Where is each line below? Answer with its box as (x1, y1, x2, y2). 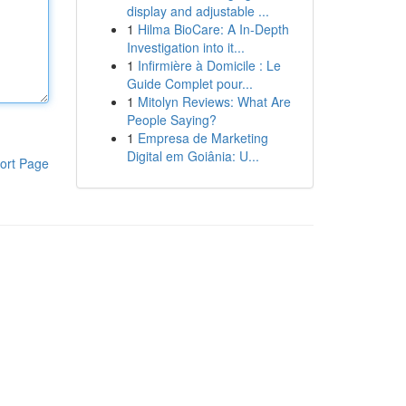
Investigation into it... (126, 38, 245, 56)
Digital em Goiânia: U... (126, 147, 259, 165)
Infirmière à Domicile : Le (137, 56, 281, 74)
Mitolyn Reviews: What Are (137, 92, 291, 111)
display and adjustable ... (126, 2, 269, 20)
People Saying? (126, 111, 217, 129)
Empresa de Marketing (137, 129, 268, 147)
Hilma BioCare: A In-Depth (137, 20, 289, 38)
